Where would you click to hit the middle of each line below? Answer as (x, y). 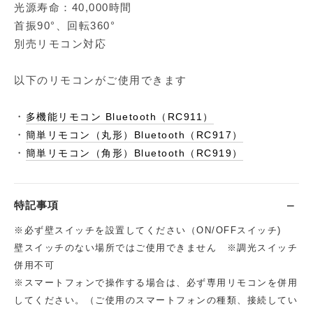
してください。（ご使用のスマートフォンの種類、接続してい (156, 301)
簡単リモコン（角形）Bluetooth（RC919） (134, 153)
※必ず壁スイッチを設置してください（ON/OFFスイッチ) (153, 231)
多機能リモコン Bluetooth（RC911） (119, 117)
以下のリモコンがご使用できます (101, 80)
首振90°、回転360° (65, 26)
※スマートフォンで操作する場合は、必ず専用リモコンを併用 (156, 283)
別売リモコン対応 (60, 44)
